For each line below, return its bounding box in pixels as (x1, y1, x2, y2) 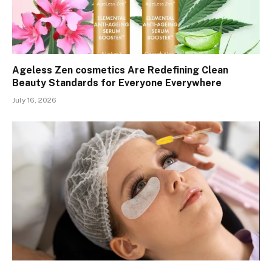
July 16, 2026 (12, 95, 56, 104)
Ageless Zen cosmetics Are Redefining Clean (12, 64, 228, 76)
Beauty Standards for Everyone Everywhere (12, 76, 222, 89)
